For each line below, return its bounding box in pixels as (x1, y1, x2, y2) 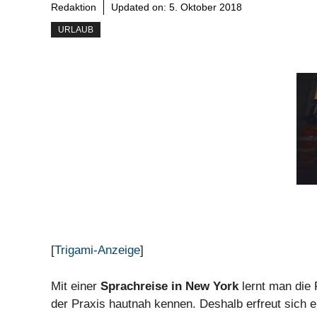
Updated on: (111, 1, 169, 13)
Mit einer (51, 279, 100, 293)
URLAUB (58, 25, 93, 35)
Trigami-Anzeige (54, 243, 140, 258)
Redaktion (51, 1, 96, 13)
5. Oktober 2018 (169, 1, 242, 13)
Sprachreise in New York (100, 279, 238, 293)
